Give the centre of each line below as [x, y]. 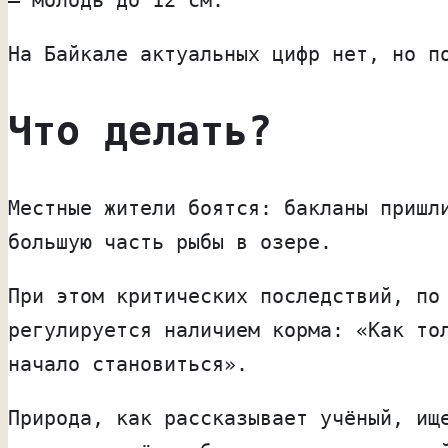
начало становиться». [128, 363]
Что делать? [140, 130]
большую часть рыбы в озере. [170, 241]
